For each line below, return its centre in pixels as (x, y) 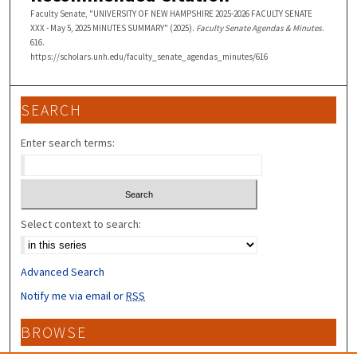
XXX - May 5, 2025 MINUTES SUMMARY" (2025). (113, 28)
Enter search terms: (68, 142)
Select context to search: (81, 224)
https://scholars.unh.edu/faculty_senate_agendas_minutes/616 (149, 57)
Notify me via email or (74, 296)
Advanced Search (63, 272)
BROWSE (54, 333)
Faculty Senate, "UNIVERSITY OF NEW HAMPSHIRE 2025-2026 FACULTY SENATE (171, 14)
